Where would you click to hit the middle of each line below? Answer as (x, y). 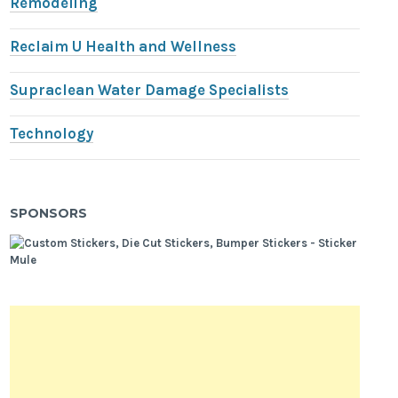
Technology (52, 134)
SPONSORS (49, 213)
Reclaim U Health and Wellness (123, 47)
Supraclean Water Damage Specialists (150, 91)
